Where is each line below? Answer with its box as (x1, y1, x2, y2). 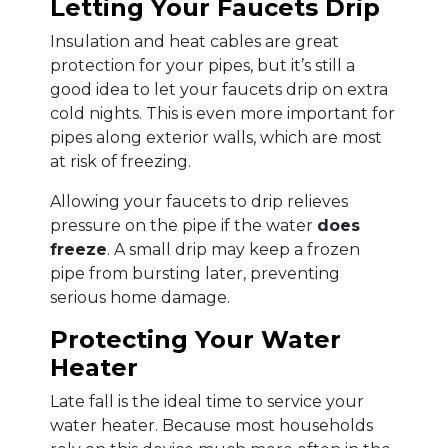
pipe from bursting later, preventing (50, 264, 340, 284)
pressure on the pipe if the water (50, 216, 317, 236)
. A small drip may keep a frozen (107, 240, 360, 260)
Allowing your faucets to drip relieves (50, 192, 348, 212)
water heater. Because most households (50, 416, 373, 436)
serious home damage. (50, 288, 230, 308)
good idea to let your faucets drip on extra (50, 80, 388, 100)
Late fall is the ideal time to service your (50, 392, 364, 412)
